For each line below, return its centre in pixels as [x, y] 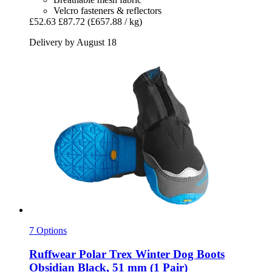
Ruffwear [53, 254]
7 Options [48, 231]
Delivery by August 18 [73, 42]
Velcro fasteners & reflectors [107, 11]
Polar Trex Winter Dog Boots [150, 254]
